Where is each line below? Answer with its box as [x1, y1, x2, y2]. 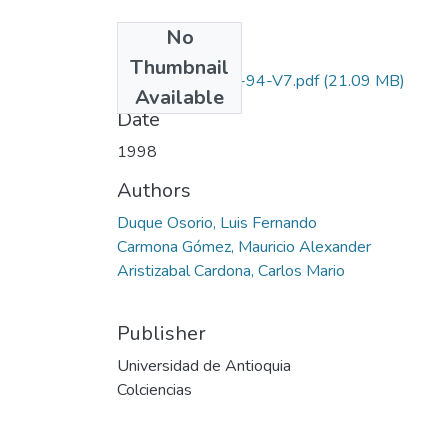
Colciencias [117, 378, 192, 401]
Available [135, 83, 224, 111]
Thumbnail [130, 53, 229, 81]
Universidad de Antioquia [117, 354, 291, 377]
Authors [117, 176, 191, 204]
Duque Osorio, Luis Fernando [117, 211, 317, 234]
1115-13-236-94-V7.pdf [135, 69, 319, 92]
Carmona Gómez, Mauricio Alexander [117, 235, 371, 258]
